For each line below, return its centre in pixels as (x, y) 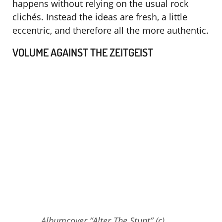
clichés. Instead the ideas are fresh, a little (100, 17)
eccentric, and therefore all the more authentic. (111, 30)
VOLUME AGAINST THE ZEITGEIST (83, 52)
